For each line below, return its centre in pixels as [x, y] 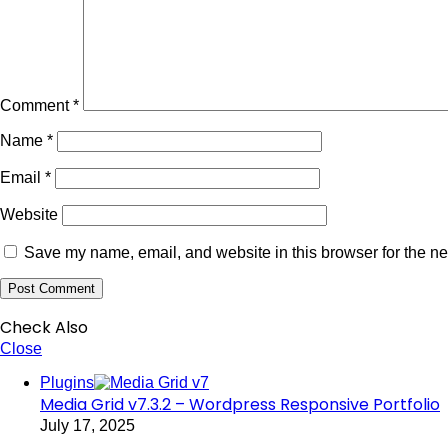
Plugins [67, 382]
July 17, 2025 [87, 425]
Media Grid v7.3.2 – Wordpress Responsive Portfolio [240, 404]
